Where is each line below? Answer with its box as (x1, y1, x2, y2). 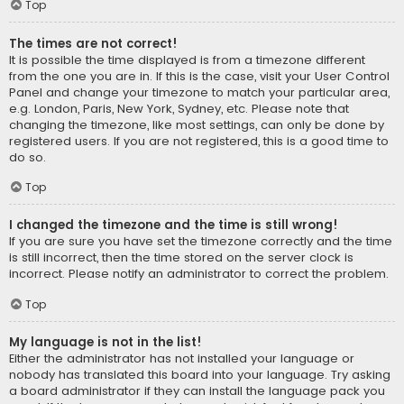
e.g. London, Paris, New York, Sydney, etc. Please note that (9, 99, 349, 117)
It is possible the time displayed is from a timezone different (9, 50, 365, 69)
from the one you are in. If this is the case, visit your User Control (9, 67, 390, 85)
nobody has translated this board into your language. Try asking (9, 366, 390, 384)
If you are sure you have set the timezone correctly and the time (9, 233, 392, 251)
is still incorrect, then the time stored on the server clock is (9, 249, 353, 267)
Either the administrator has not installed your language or (9, 350, 354, 368)
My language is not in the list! (9, 334, 202, 352)
